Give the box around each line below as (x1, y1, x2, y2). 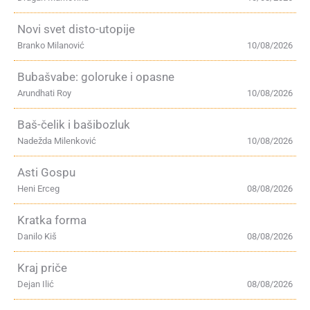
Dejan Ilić (17, 279, 54, 289)
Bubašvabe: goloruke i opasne (17, 70, 174, 84)
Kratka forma (17, 213, 86, 227)
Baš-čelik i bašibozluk (17, 118, 130, 131)
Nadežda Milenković (17, 136, 96, 146)
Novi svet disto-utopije (17, 22, 135, 36)
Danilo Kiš (17, 231, 57, 241)
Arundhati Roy (17, 88, 71, 98)
